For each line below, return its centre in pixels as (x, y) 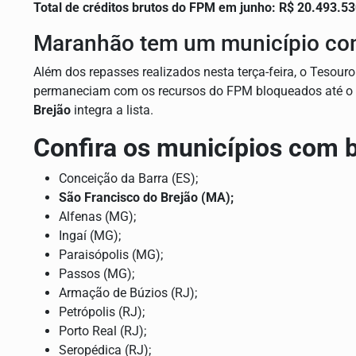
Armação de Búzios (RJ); (128, 293)
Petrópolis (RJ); (102, 312)
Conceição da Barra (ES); (128, 179)
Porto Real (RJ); (103, 331)
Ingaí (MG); (90, 236)
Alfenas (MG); (97, 217)
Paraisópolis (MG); (111, 255)
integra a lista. (112, 110)
